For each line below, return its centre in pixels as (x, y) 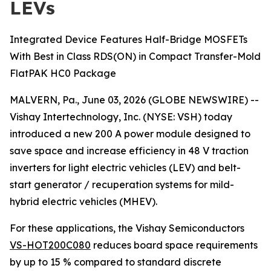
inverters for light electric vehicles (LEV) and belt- (125, 168)
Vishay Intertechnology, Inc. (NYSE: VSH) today (121, 117)
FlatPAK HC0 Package (63, 73)
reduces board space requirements (174, 245)
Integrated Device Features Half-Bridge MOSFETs (129, 39)
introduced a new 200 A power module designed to (130, 134)
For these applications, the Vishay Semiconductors (127, 228)
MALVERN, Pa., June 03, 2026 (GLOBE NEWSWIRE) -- (134, 100)
